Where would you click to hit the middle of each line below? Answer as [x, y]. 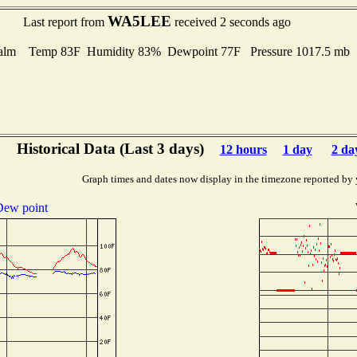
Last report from [65, 22]
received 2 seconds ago [231, 22]
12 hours [243, 149]
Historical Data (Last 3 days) [110, 149]
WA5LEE [139, 21]
